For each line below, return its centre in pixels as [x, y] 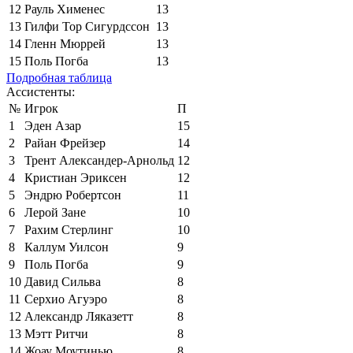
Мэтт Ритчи [56, 333]
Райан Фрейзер [65, 143]
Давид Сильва [63, 281]
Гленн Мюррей [65, 43]
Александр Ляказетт [79, 316]
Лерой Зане [55, 212]
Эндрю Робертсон [73, 195]
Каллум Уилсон [67, 247]
